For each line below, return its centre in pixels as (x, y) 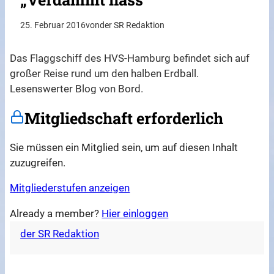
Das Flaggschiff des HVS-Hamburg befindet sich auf (130, 58)
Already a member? (56, 214)
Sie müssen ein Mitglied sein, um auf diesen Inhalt (124, 147)
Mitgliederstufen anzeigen (70, 188)
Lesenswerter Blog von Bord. (77, 89)
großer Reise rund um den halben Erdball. (105, 74)
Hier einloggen (135, 214)
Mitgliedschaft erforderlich (124, 118)
